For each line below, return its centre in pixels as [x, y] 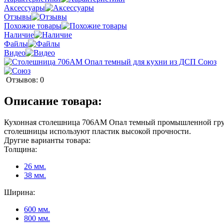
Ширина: [19, 192]
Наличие [19, 34]
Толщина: [20, 149]
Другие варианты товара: [47, 140]
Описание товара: [53, 101]
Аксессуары [24, 7]
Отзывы [18, 16]
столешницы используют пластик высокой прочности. [97, 131]
